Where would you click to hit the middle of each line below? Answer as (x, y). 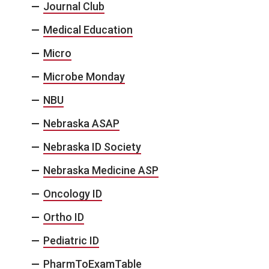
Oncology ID (73, 194)
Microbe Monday (84, 77)
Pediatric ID (71, 241)
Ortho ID (64, 217)
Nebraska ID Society (92, 147)
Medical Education (88, 30)
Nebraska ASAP (81, 124)
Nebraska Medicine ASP (101, 171)
